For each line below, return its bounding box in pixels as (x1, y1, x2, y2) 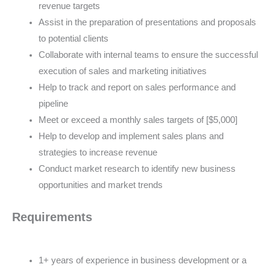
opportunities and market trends (38, 180, 163, 190)
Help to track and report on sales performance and (38, 82, 236, 92)
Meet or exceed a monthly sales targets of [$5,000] (38, 115, 237, 125)
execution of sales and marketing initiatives (38, 66, 207, 76)
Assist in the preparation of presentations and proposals (38, 17, 256, 27)
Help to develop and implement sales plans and (38, 131, 224, 141)
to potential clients (38, 33, 108, 43)
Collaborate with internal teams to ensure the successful (38, 49, 258, 60)
